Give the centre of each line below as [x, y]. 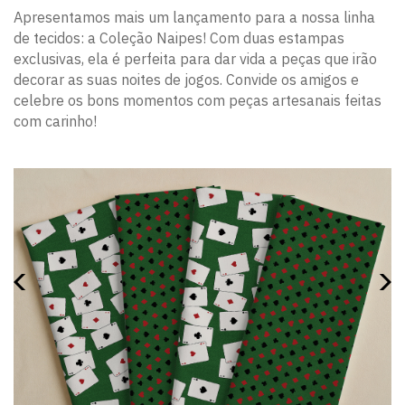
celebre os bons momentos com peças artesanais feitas [198, 100]
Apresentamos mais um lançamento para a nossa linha [194, 17]
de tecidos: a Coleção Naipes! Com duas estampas [179, 38]
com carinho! [55, 121]
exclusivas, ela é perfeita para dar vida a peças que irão [195, 59]
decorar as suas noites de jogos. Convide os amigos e [186, 80]
